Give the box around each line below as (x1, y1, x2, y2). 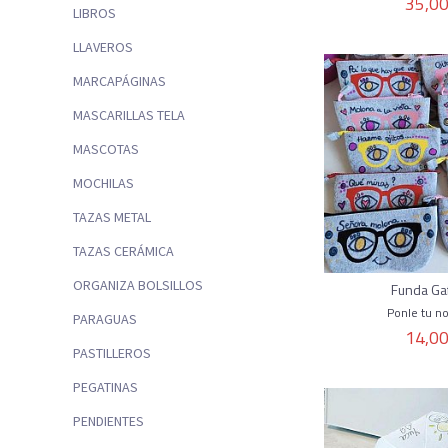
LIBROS (73, 3, 116, 22)
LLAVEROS (73, 37, 133, 56)
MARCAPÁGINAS (73, 71, 166, 90)
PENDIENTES (73, 411, 144, 430)
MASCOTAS (73, 139, 139, 158)
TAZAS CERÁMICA (73, 241, 174, 260)
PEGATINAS (73, 377, 138, 396)
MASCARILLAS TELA (73, 105, 185, 124)
